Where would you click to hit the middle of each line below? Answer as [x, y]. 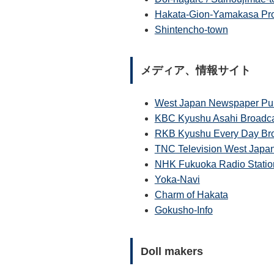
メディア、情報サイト [195, 71]
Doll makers [172, 251]
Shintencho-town [191, 29]
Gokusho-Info [183, 210]
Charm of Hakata [191, 195]
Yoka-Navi [177, 180]
